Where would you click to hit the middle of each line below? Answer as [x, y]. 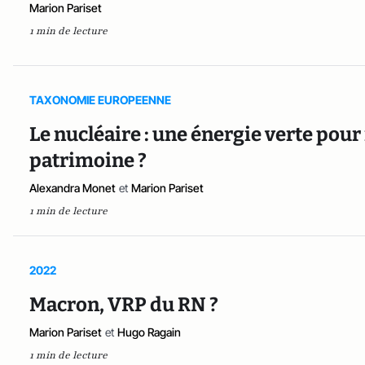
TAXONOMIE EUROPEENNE [100, 100]
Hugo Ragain [149, 332]
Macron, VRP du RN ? [124, 305]
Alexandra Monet [73, 188]
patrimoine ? [88, 161]
